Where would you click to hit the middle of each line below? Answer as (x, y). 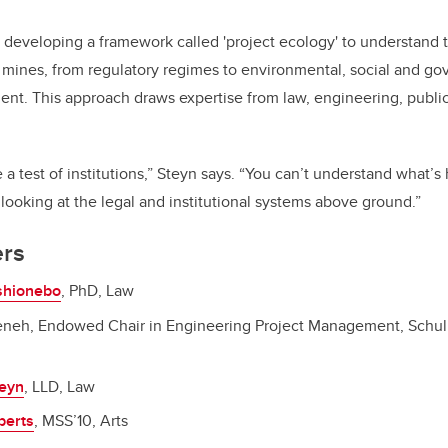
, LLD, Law (61, 386)
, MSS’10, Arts (82, 421)
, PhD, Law (99, 291)
